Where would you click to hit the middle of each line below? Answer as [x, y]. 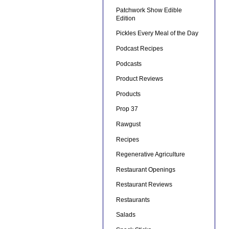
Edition [125, 18]
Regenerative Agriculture [150, 155]
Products [128, 94]
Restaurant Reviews [144, 185]
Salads [125, 215]
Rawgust [128, 124]
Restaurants [133, 200]
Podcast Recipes [139, 48]
